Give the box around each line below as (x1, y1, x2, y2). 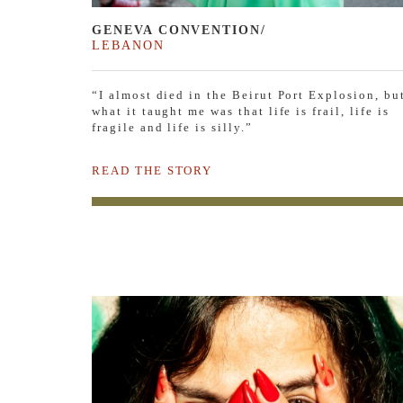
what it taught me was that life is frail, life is (92, 104, 390, 119)
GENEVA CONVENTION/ (92, 22, 267, 38)
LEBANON (92, 38, 165, 53)
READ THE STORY (92, 164, 213, 178)
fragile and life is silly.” (92, 121, 253, 135)
